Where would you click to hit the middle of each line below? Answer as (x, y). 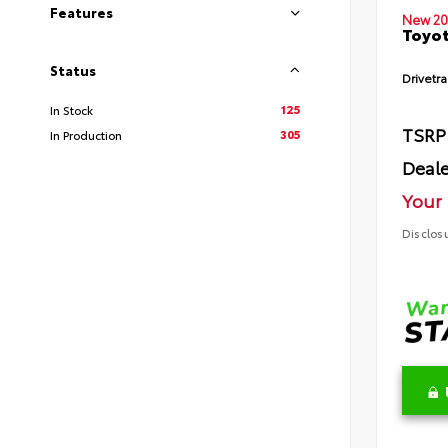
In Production (86, 135)
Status (73, 70)
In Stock (71, 110)
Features (81, 12)
